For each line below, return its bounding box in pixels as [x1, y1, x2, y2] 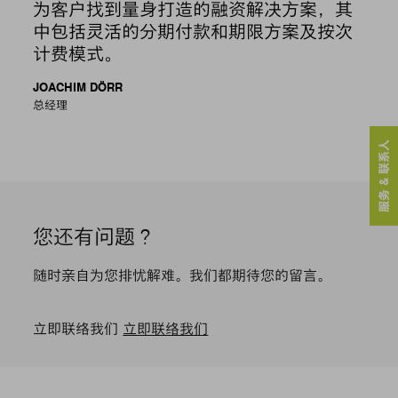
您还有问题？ [33, 225, 156, 251]
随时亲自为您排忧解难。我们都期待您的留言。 [33, 267, 332, 285]
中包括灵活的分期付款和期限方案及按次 [33, 21, 354, 44]
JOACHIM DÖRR [33, 81, 123, 95]
